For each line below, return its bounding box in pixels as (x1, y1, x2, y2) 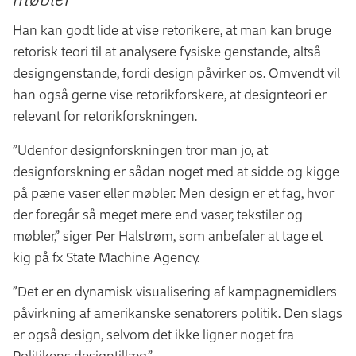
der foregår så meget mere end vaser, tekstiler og (13, 205, 303, 222)
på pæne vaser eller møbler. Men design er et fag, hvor (13, 184, 334, 201)
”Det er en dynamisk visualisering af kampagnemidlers (13, 282, 337, 300)
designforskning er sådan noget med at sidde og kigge (13, 162, 339, 180)
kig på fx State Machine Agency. (13, 248, 199, 265)
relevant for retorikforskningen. (13, 106, 197, 124)
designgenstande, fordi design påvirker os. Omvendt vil (13, 64, 340, 81)
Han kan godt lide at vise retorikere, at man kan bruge (13, 21, 331, 38)
